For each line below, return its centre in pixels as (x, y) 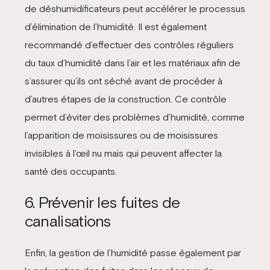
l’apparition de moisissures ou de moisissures (121, 135)
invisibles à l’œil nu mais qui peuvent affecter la (123, 153)
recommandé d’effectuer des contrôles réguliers (129, 45)
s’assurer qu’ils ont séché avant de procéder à (123, 81)
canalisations (67, 221)
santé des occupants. (71, 171)
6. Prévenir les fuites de (102, 202)
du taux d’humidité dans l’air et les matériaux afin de (132, 63)
